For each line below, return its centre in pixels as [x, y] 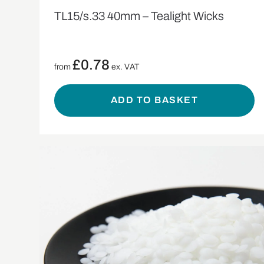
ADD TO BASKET [154, 100]
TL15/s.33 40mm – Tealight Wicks [139, 16]
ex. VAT [125, 67]
